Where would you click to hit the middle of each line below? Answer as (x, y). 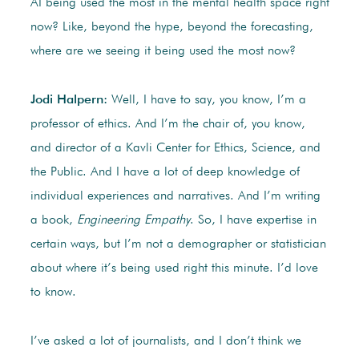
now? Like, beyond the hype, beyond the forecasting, (171, 28)
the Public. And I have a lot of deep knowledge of (165, 173)
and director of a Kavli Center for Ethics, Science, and (175, 149)
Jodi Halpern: (69, 101)
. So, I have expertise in (253, 221)
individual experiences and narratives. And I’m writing (175, 197)
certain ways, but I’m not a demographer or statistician (178, 245)
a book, (53, 221)
